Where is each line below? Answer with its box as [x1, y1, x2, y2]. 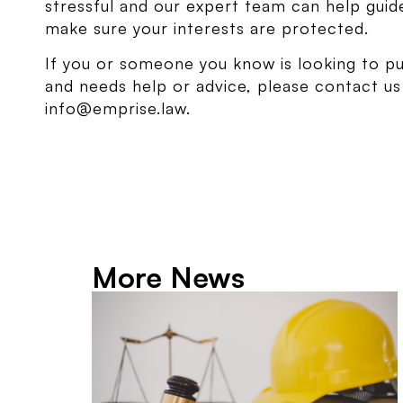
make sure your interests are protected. [45, 17, 370, 38]
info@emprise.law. [45, 98, 192, 119]
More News [92, 259, 245, 296]
